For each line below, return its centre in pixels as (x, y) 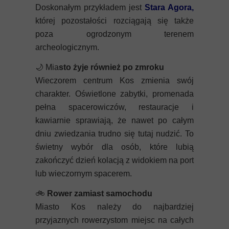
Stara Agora (168, 7)
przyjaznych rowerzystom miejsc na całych (114, 220)
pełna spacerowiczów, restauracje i (114, 107)
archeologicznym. (67, 47)
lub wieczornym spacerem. (84, 174)
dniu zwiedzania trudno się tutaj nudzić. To (114, 134)
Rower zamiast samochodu (100, 193)
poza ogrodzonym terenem (114, 34)
